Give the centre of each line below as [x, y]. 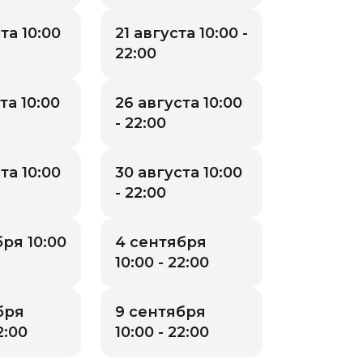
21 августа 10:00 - [181, 33]
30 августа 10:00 [179, 172]
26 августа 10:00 [179, 102]
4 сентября [161, 242]
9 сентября [160, 312]
